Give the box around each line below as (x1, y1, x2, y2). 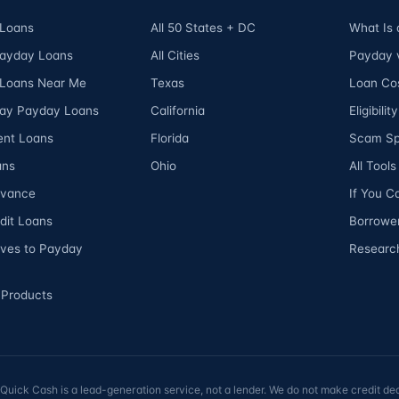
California (151, 102, 206, 118)
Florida (151, 130, 190, 145)
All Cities (151, 47, 200, 62)
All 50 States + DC (151, 20, 256, 35)
